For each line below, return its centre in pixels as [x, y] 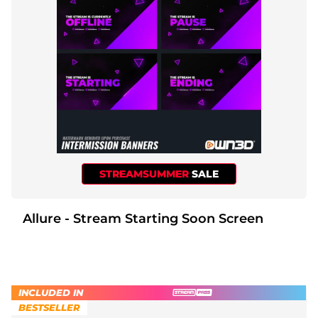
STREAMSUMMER [146, 174]
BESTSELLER [49, 307]
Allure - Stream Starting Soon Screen [164, 218]
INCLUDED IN [51, 292]
